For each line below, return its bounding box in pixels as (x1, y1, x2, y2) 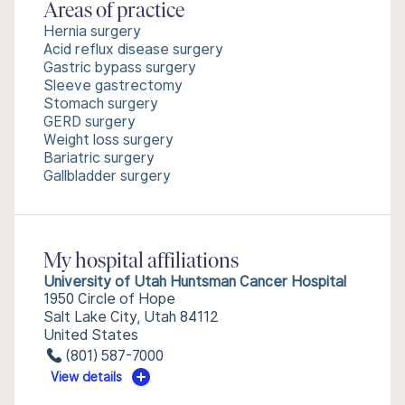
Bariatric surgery (43, 149, 155, 166)
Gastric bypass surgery (43, 59, 196, 76)
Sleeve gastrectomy (43, 77, 183, 94)
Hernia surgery (43, 23, 141, 40)
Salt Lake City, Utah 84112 (43, 308, 219, 325)
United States (43, 326, 138, 344)
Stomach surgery (43, 95, 158, 112)
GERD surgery (43, 113, 136, 130)
